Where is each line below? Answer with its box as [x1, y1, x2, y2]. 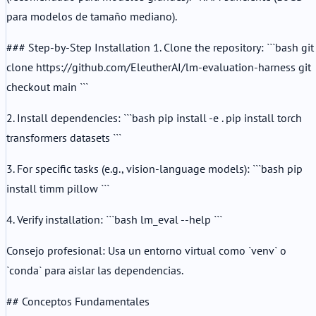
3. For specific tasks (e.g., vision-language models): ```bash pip [6, 161, 303, 176]
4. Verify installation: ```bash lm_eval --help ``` [6, 212, 222, 226]
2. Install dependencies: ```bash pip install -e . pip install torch [6, 110, 302, 125]
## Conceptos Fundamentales [6, 293, 150, 308]
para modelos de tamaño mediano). [6, 8, 177, 23]
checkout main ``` [6, 79, 88, 94]
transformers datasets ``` [6, 130, 121, 145]
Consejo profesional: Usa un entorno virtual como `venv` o [6, 243, 286, 257]
